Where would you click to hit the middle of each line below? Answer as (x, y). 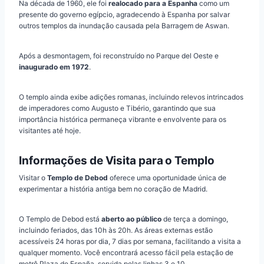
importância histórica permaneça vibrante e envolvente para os (123, 120)
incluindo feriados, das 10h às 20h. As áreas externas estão (116, 230)
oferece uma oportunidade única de (167, 177)
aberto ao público (131, 219)
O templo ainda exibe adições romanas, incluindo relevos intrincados (131, 97)
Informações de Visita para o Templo (117, 161)
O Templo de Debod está (60, 219)
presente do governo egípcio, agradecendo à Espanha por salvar (124, 15)
